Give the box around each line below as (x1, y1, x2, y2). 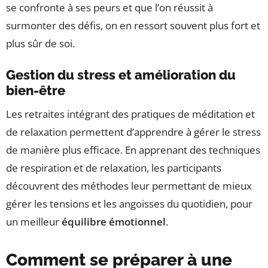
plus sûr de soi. (6, 36, 75, 51)
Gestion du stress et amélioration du (6, 67, 236, 83)
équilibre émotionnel (62, 215, 166, 229)
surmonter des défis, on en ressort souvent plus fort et (6, 19, 260, 33)
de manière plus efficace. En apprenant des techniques (6, 143, 260, 157)
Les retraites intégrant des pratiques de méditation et (6, 107, 255, 121)
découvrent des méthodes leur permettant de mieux (6, 179, 252, 193)
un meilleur (6, 215, 62, 229)
